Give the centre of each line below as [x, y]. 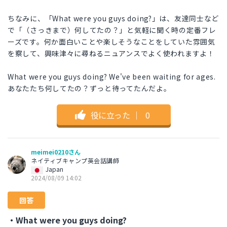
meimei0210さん [56, 152]
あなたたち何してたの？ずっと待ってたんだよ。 [89, 88]
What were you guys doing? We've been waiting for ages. [112, 77]
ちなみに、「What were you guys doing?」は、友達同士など [113, 18]
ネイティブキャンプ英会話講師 [75, 161]
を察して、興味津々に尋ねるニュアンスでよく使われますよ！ [111, 53]
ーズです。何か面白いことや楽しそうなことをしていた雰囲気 [111, 42]
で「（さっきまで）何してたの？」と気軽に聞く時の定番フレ [112, 30]
